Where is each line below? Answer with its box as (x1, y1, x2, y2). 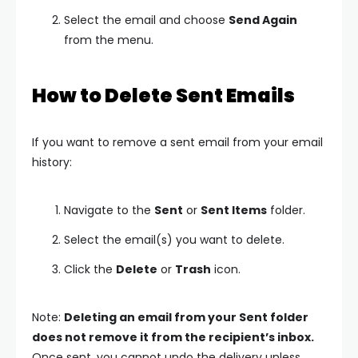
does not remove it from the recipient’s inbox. (32, 329, 314, 346)
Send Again (229, 12, 297, 29)
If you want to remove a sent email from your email (32, 134, 323, 151)
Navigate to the (64, 202, 154, 219)
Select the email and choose (64, 12, 229, 29)
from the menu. (64, 32, 153, 49)
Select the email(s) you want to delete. (64, 232, 284, 249)
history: (32, 154, 72, 171)
